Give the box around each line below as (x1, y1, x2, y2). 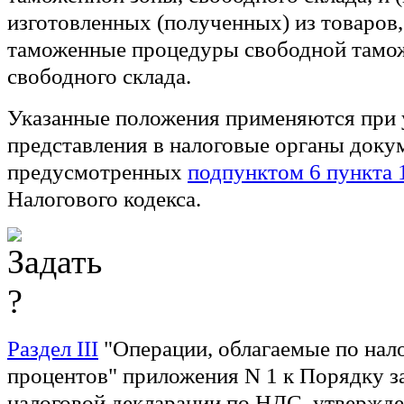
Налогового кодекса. (7, 185, 201, 212)
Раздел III (7, 335, 98, 362)
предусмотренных (7, 158, 188, 185)
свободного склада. (7, 62, 191, 89)
